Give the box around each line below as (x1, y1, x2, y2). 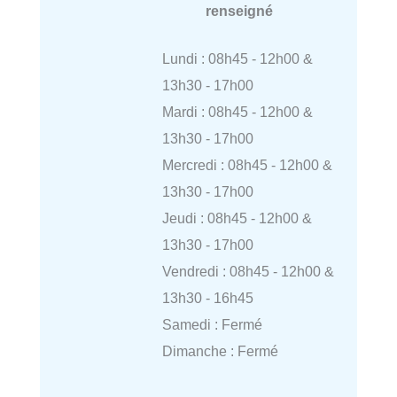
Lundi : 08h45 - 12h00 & (161, 51, 313, 67)
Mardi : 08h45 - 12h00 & (161, 104, 313, 121)
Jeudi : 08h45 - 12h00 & (161, 210, 312, 227)
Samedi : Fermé (161, 316, 262, 333)
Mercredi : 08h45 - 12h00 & (161, 157, 332, 174)
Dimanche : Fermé (161, 343, 278, 360)
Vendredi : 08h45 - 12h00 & (161, 263, 334, 280)
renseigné (205, 2, 273, 19)
